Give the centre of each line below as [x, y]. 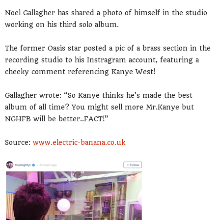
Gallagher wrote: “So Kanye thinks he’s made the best [99, 96]
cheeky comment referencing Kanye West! [80, 72]
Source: [19, 143]
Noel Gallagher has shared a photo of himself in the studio [106, 13]
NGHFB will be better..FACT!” [57, 119]
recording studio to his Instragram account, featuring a [102, 60]
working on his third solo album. [62, 25]
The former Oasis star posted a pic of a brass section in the [108, 48]
